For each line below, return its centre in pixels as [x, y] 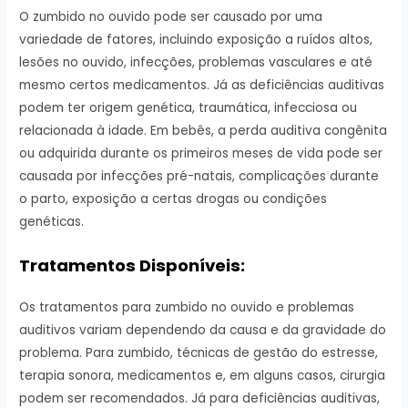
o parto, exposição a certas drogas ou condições [173, 199]
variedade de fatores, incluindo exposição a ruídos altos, [196, 40]
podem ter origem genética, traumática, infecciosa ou [189, 108]
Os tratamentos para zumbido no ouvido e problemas [187, 307]
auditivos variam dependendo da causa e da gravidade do [203, 330]
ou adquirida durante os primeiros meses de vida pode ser [201, 154]
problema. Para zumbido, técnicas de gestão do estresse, [199, 352]
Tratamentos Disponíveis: [133, 265]
